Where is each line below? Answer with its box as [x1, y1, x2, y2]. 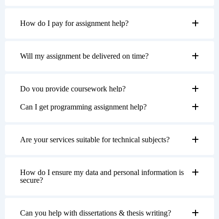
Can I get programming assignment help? [20, 102, 147, 111]
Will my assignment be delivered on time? [20, 51, 149, 60]
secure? [20, 175, 43, 184]
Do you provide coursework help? [20, 84, 126, 93]
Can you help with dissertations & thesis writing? [20, 208, 171, 217]
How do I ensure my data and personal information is [20, 168, 184, 176]
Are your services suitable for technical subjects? [20, 135, 170, 144]
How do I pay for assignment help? [20, 19, 129, 27]
